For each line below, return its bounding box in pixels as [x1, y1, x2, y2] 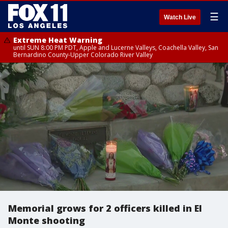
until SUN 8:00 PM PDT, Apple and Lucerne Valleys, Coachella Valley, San [13, 43, 218, 52]
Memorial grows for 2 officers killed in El [8, 202, 202, 214]
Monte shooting [8, 214, 85, 226]
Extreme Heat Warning [13, 35, 102, 45]
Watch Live [164, 14, 196, 21]
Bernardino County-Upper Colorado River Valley [13, 50, 153, 59]
